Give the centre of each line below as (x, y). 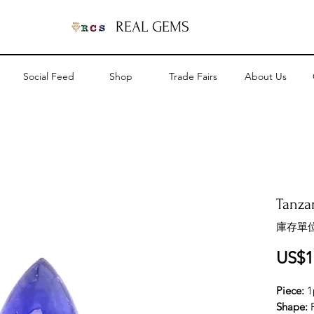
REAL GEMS (152, 27)
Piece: (292, 291)
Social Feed (49, 76)
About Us (265, 76)
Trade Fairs (193, 76)
